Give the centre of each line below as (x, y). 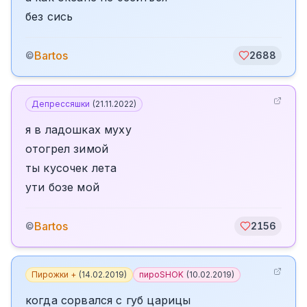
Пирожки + (54, 274)
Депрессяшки (61, 104)
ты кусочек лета (71, 168)
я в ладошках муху (78, 130)
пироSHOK (161, 274)
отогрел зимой (67, 149)
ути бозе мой (62, 187)
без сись (49, 16)
